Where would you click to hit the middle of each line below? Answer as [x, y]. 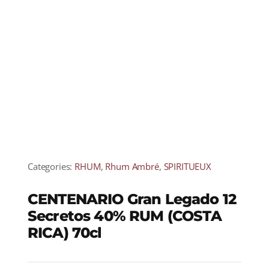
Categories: [51, 167]
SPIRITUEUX [187, 167]
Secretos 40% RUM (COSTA [124, 216]
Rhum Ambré [132, 167]
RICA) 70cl [65, 233]
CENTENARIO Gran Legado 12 [131, 199]
